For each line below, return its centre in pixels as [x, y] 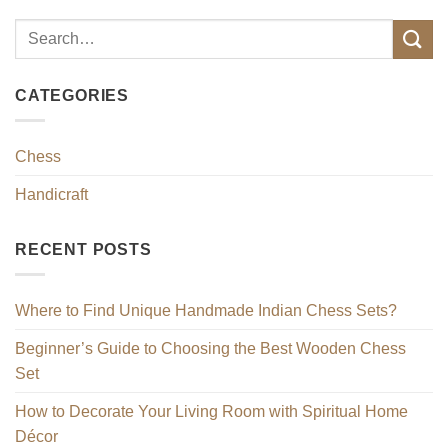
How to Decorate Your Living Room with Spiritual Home [211, 411]
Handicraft [51, 194]
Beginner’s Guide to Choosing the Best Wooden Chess [210, 348]
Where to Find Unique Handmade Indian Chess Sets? [206, 310]
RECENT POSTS [83, 249]
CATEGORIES [72, 96]
